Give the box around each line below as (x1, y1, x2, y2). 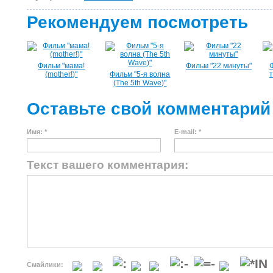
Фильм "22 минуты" (186, 62, 252, 70)
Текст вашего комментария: (27, 158, 188, 171)
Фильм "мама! (38, 62, 85, 70)
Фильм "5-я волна (110, 70, 171, 79)
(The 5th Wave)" (113, 79, 167, 87)
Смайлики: (27, 261, 63, 268)
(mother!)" (45, 70, 78, 79)
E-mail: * (174, 128, 201, 135)
